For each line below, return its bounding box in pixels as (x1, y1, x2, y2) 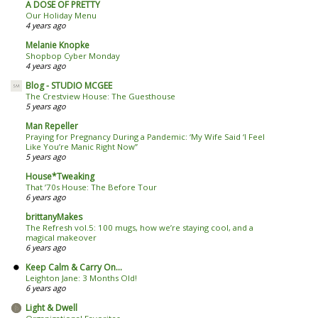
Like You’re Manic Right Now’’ (26, 141, 138, 153)
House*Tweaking (26, 170, 94, 183)
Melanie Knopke (26, 39, 89, 52)
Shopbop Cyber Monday (26, 50, 120, 62)
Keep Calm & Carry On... (26, 261, 122, 274)
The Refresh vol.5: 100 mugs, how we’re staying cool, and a (26, 222, 253, 234)
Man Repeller (26, 120, 78, 133)
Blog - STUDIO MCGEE (26, 79, 112, 92)
